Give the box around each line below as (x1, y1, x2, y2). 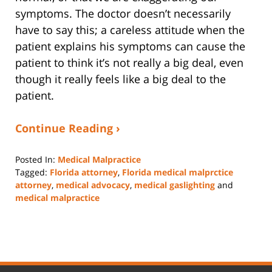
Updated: (15, 203, 52, 216)
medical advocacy (56, 178, 130, 191)
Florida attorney (50, 166, 118, 178)
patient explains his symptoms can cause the (15, 38, 245, 53)
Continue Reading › (15, 120, 120, 135)
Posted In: (15, 153, 55, 165)
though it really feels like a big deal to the (15, 71, 226, 86)
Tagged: (15, 166, 47, 178)
